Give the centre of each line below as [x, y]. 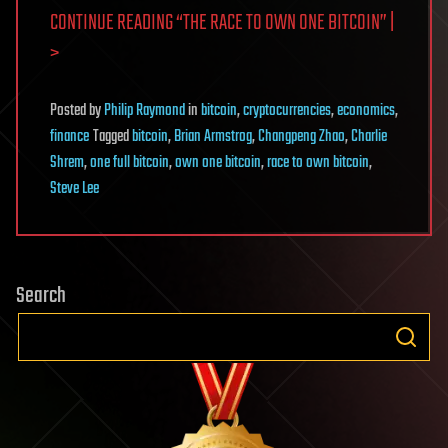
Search [41, 296]
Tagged [112, 137]
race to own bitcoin [318, 163]
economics [366, 111]
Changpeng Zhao [301, 137]
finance [69, 137]
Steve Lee [74, 189]
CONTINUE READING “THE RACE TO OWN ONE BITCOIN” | [222, 23]
